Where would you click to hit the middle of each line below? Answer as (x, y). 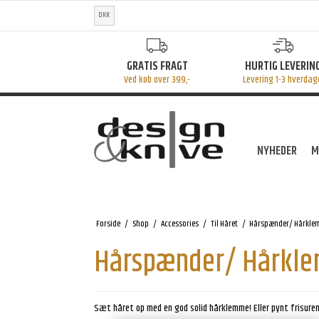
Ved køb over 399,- (157, 79)
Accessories (179, 224)
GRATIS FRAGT (157, 66)
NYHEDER (277, 151)
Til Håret (224, 224)
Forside (108, 224)
